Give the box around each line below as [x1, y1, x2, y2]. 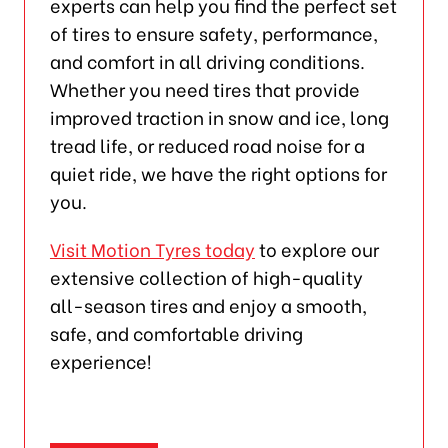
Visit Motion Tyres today [49, 235, 255, 263]
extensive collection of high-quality [49, 263, 363, 291]
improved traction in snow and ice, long [49, 103, 389, 131]
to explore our [254, 235, 379, 263]
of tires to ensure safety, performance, [49, 19, 378, 47]
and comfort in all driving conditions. [49, 47, 365, 75]
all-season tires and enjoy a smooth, [49, 291, 367, 319]
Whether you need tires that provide [49, 75, 360, 103]
